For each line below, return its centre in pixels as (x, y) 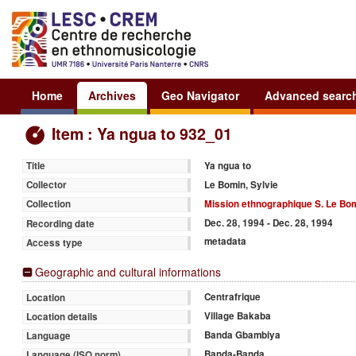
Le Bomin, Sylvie (242, 184)
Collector (46, 185)
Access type (54, 242)
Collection (48, 204)
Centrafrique (233, 297)
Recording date (60, 223)
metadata (226, 242)
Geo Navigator (200, 95)
